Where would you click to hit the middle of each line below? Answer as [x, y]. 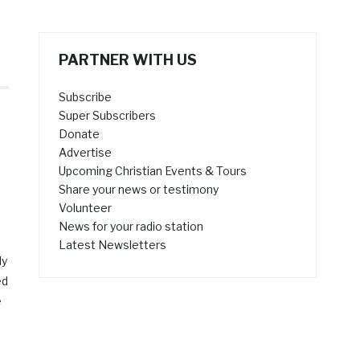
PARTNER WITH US [128, 60]
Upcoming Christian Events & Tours [153, 171]
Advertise [86, 153]
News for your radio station [131, 227]
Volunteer [86, 208]
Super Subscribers [108, 116]
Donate [80, 134]
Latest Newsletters [113, 245]
